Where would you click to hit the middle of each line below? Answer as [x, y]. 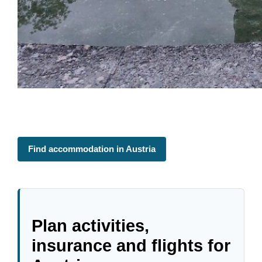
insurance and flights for [131, 246]
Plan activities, [91, 226]
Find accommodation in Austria [92, 149]
